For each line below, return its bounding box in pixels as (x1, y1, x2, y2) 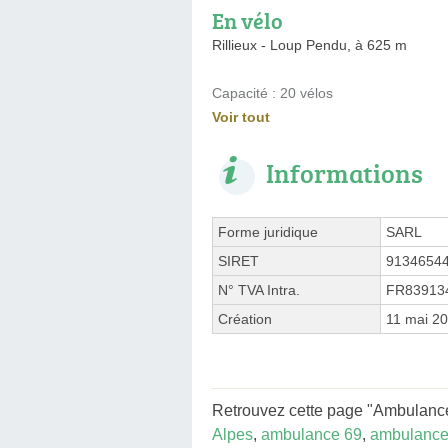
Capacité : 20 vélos (212, 84, 333, 101)
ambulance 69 (261, 425, 362, 443)
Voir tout (212, 108, 270, 125)
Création (218, 310, 272, 327)
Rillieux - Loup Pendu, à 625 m (212, 36, 407, 53)
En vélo (212, 4, 283, 36)
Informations (266, 154, 423, 191)
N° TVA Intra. (218, 281, 300, 298)
